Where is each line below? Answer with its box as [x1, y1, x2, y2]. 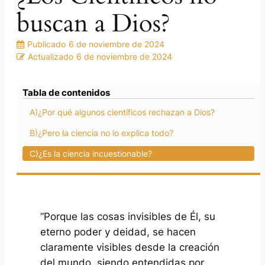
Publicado [27, 39, 66, 50]
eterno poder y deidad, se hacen [40, 225, 196, 238]
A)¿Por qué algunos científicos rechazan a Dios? [30, 107, 215, 118]
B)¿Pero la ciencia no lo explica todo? [30, 128, 173, 138]
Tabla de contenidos [22, 87, 110, 99]
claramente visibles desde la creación [40, 241, 219, 253]
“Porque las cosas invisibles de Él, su [40, 210, 215, 222]
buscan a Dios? [17, 7, 170, 41]
